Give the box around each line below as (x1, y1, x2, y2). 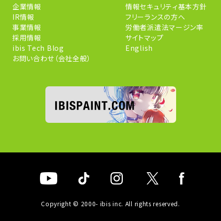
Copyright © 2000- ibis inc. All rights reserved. (41, 199, 180, 208)
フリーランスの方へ (125, 12, 185, 22)
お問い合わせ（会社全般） (12, 53, 91, 63)
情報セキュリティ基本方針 (125, 1, 207, 11)
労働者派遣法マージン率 (125, 22, 204, 32)
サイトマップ (125, 33, 164, 42)
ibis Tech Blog (12, 43, 64, 53)
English (125, 43, 153, 53)
